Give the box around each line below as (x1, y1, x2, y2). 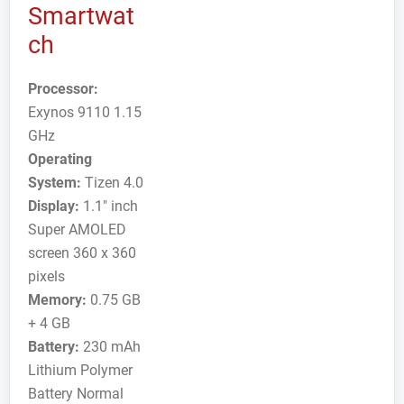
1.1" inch (79, 197, 138, 215)
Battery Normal (28, 385, 124, 402)
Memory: (28, 291, 87, 308)
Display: (28, 197, 79, 215)
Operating (28, 151, 92, 168)
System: (28, 174, 81, 191)
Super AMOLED (28, 221, 126, 238)
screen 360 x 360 (28, 244, 136, 262)
